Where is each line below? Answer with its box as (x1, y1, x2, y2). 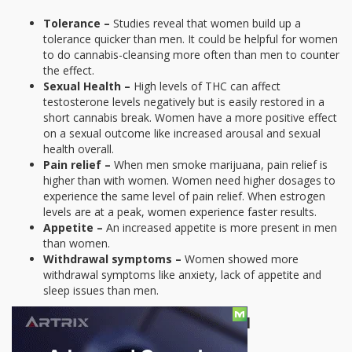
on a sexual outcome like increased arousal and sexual (43, 125, 321, 141)
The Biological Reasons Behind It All (12, 313, 251, 332)
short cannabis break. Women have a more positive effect (43, 109, 337, 125)
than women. (43, 235, 110, 251)
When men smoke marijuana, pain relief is (111, 156, 328, 172)
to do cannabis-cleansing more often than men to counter (43, 46, 339, 62)
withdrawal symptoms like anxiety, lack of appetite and (43, 266, 321, 282)
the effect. (43, 62, 94, 78)
